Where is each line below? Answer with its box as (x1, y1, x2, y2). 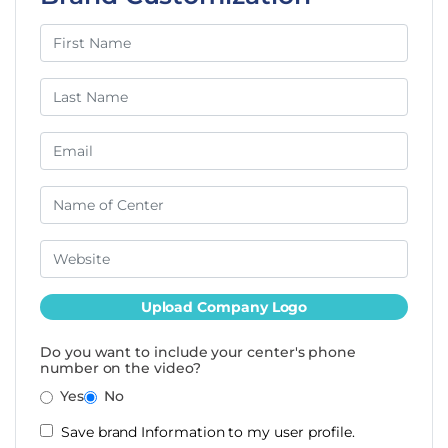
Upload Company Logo (140, 297, 308, 316)
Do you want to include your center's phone (40, 342, 357, 361)
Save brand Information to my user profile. (61, 422, 356, 441)
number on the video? (40, 358, 201, 377)
